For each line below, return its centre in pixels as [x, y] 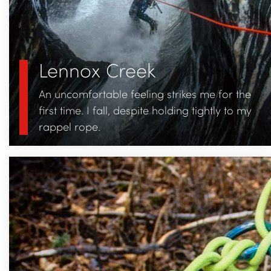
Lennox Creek [97, 70]
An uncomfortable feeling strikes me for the [145, 93]
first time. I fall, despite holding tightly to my [145, 110]
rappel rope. [69, 126]
